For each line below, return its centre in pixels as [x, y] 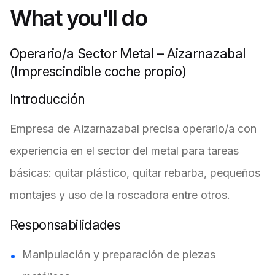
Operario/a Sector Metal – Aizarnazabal [128, 53]
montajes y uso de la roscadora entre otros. [120, 195]
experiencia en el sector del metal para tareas [124, 151]
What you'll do [78, 18]
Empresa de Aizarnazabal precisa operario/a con [133, 129]
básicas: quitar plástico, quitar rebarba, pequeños [135, 173]
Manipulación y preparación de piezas [119, 254]
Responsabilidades [65, 225]
